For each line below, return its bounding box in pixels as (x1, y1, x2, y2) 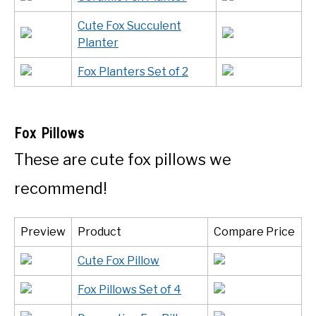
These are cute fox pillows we (14, 150, 231, 169)
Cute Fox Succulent (78, 18, 181, 32)
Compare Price (214, 224, 295, 238)
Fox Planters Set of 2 (78, 64, 188, 78)
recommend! (14, 178, 107, 197)
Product (78, 224, 121, 238)
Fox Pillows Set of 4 (78, 282, 181, 296)
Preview (20, 224, 66, 238)
